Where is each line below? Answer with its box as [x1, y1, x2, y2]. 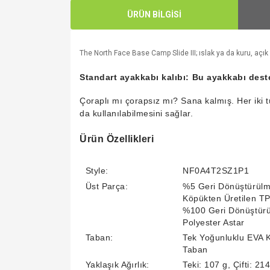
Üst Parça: [86, 181, 128, 191]
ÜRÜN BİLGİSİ [127, 9, 181, 19]
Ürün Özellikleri [80, 134, 154, 144]
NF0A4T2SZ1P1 [183, 166, 250, 175]
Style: [86, 166, 108, 175]
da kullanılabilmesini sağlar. [80, 108, 193, 118]
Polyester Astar [183, 218, 245, 227]
